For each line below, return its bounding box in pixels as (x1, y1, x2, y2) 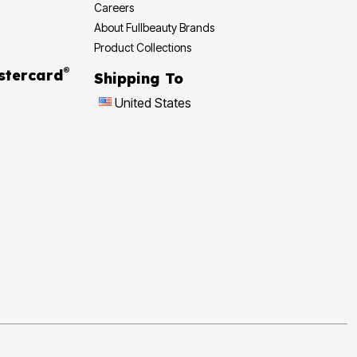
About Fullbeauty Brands (94, 20, 214, 34)
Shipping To (94, 69, 183, 88)
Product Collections (136, 40, 191, 54)
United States (115, 94, 191, 111)
